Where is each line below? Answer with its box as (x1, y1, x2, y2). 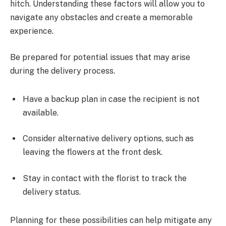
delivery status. (23, 187, 81, 197)
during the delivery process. (10, 66, 115, 76)
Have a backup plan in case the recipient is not (23, 94, 200, 104)
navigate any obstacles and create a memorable (10, 13, 193, 23)
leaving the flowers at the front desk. (23, 147, 162, 157)
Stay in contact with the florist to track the (23, 173, 187, 183)
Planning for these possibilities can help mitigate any (10, 215, 212, 225)
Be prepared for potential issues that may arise (10, 52, 190, 62)
